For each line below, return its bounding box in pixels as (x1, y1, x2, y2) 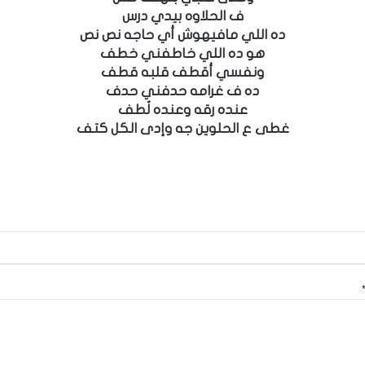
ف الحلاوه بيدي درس (121, 9, 244, 23)
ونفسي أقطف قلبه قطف (101, 65, 264, 79)
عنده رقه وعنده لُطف (117, 103, 248, 117)
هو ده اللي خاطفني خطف (100, 46, 265, 60)
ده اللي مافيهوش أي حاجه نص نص (80, 28, 285, 42)
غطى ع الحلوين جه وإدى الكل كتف (76, 121, 289, 135)
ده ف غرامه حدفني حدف (106, 84, 259, 98)
